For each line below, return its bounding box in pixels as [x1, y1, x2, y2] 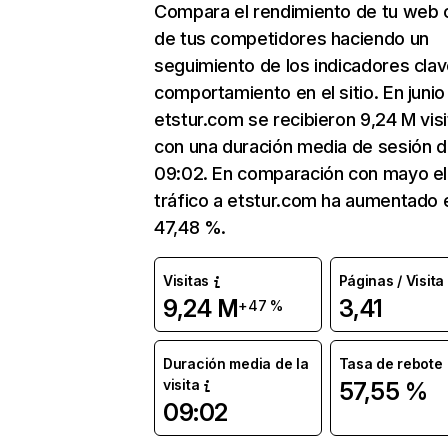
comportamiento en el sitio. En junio [154, 82, 446, 103]
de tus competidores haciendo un [154, 28, 429, 49]
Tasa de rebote [338, 355, 443, 372]
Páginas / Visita [338, 272, 445, 289]
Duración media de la [163, 355, 309, 372]
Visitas [163, 272, 210, 289]
